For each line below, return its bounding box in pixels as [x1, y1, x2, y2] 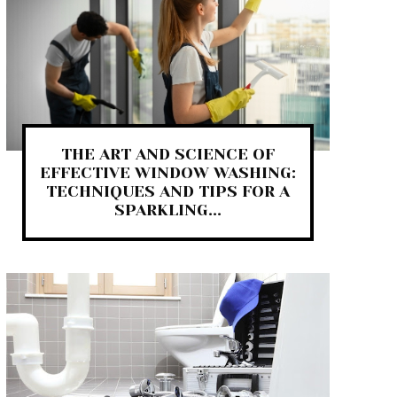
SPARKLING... [113, 201, 222, 220]
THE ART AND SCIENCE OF [60, 145, 275, 164]
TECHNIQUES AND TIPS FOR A [45, 183, 290, 201]
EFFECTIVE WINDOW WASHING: [39, 164, 296, 183]
